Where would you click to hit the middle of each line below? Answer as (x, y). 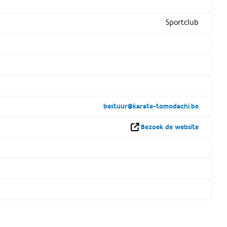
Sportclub (182, 22)
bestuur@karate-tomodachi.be (151, 106)
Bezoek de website (169, 127)
